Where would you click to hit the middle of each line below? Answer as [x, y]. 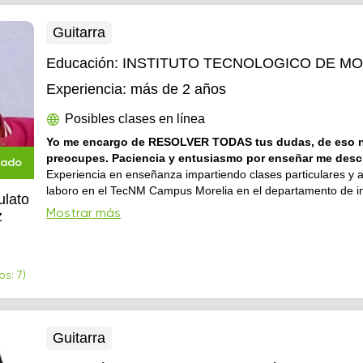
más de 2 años [179, 89]
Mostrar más [84, 214]
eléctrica [68, 207]
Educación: [85, 63]
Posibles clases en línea [135, 119]
